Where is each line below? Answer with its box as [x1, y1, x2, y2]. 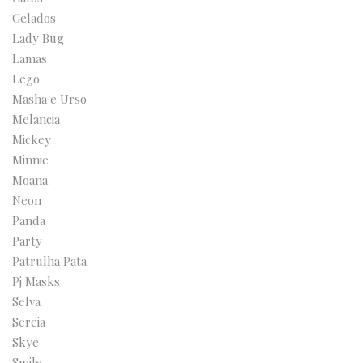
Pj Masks [12, 273, 60, 289]
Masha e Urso [12, 91, 87, 107]
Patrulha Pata [12, 253, 87, 269]
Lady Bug [12, 30, 64, 46]
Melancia [12, 111, 60, 127]
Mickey [12, 131, 51, 147]
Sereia [12, 314, 45, 330]
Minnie [12, 152, 49, 168]
